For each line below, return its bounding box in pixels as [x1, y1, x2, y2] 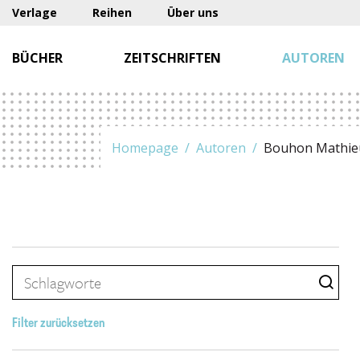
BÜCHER [12, 49, 63, 67]
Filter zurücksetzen [12, 317, 105, 330]
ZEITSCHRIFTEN [124, 49, 221, 67]
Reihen [92, 5, 132, 20]
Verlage [12, 5, 57, 20]
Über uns [167, 5, 219, 20]
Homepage [112, 139, 178, 157]
